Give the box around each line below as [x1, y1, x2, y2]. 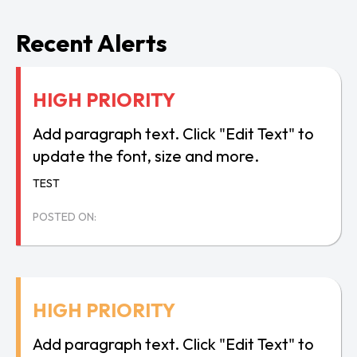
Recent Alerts [16, 28, 167, 58]
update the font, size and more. [33, 146, 259, 166]
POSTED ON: [33, 210, 96, 224]
